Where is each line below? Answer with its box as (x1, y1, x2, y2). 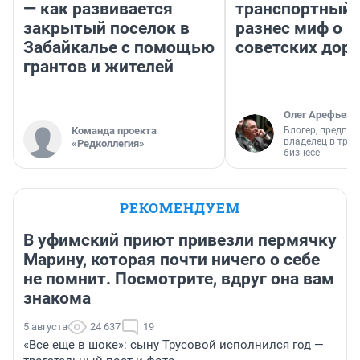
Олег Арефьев (284, 108, 352, 121)
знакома (23, 288, 91, 309)
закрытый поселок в (23, 18, 190, 39)
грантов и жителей (23, 57, 174, 77)
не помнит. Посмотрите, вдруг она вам (23, 269, 334, 289)
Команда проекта (72, 125, 157, 137)
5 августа (23, 321, 67, 333)
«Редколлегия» (72, 137, 145, 150)
